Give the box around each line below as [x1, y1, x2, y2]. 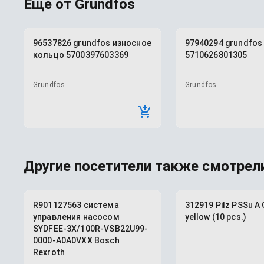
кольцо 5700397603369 [33, 50, 128, 60]
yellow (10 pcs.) [184, 212, 246, 222]
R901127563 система [33, 200, 119, 210]
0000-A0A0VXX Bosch [33, 236, 120, 245]
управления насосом [33, 212, 120, 222]
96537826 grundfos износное [33, 38, 151, 48]
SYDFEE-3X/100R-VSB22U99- [33, 224, 148, 233]
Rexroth [33, 247, 65, 257]
